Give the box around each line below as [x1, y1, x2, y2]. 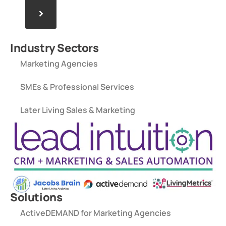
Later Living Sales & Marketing [20, 104, 135, 116]
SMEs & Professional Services [20, 81, 134, 92]
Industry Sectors [10, 40, 99, 55]
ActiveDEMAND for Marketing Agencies [20, 207, 171, 218]
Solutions [10, 189, 63, 205]
